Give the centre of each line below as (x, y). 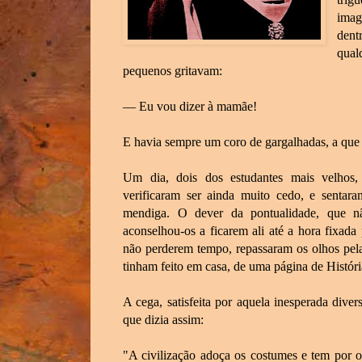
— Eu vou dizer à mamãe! (190, 106)
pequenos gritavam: (173, 70)
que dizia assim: (163, 319)
